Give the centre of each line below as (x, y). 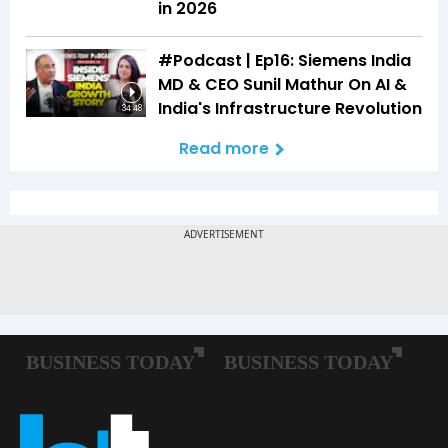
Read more (224, 149)
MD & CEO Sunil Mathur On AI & (282, 85)
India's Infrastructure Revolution (290, 109)
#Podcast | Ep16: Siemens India (284, 61)
